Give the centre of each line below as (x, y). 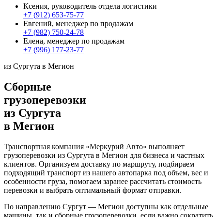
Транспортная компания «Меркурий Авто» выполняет (94, 146)
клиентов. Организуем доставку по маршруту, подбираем (99, 164)
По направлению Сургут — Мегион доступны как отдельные (106, 206)
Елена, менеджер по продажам (74, 41)
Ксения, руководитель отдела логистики (90, 6)
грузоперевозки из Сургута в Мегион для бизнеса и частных (104, 155)
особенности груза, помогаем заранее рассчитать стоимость (103, 181)
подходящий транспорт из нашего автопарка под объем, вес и (106, 172)
